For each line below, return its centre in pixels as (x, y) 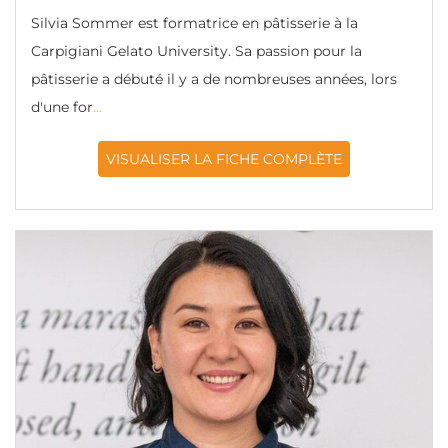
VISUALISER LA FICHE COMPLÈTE (224, 159)
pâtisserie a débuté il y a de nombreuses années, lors (214, 79)
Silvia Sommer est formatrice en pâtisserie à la (194, 23)
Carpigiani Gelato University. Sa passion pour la (196, 51)
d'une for (62, 107)
